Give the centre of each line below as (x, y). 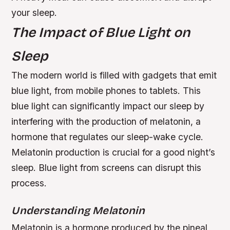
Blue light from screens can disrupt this (120, 167)
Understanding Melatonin (78, 210)
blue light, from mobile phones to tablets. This (106, 90)
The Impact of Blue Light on (101, 32)
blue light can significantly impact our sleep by (108, 106)
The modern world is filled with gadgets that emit (114, 75)
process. (29, 183)
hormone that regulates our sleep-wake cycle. (108, 137)
